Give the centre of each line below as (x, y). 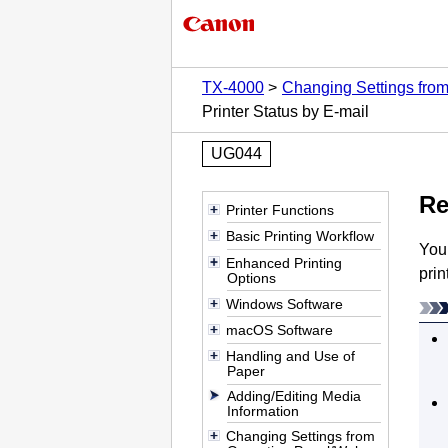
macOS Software (279, 330)
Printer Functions (279, 209)
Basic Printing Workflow (299, 236)
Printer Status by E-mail (285, 111)
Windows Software (284, 303)
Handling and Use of (290, 356)
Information (263, 411)
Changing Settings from (300, 436)
